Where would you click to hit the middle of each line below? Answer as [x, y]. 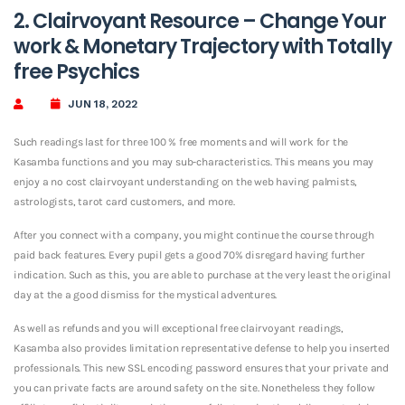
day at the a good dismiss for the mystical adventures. [146, 294]
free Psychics [76, 71]
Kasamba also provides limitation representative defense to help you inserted [202, 348]
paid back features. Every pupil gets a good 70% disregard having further [189, 254]
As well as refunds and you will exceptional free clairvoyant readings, [179, 328]
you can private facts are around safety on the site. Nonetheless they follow [194, 387]
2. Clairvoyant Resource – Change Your [200, 21]
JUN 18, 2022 [103, 104]
